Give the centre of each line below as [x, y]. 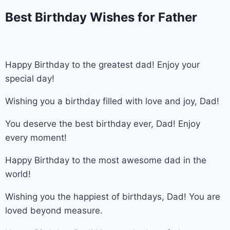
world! [18, 174]
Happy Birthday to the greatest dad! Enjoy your [102, 64]
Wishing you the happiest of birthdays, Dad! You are [113, 196]
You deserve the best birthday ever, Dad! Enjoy [103, 123]
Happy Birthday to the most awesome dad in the [106, 160]
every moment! [36, 137]
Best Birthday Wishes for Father [103, 17]
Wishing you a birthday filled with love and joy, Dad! [112, 101]
